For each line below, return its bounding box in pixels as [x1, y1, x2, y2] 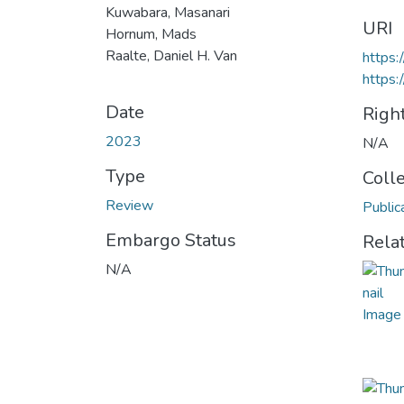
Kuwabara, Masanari [106, 2, 230, 23]
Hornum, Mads [106, 23, 197, 44]
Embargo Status [106, 227, 236, 252]
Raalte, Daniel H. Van [106, 45, 237, 66]
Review [106, 195, 153, 216]
